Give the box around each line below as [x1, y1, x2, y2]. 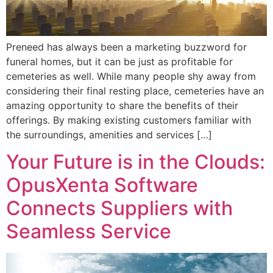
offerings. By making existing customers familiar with [6, 113, 251, 126]
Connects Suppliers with [6, 196, 233, 221]
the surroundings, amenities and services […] [6, 128, 212, 141]
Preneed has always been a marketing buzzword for [6, 40, 247, 53]
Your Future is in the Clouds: [6, 150, 265, 174]
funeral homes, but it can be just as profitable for [6, 55, 233, 68]
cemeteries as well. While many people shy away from [6, 69, 256, 82]
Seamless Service [6, 219, 171, 244]
